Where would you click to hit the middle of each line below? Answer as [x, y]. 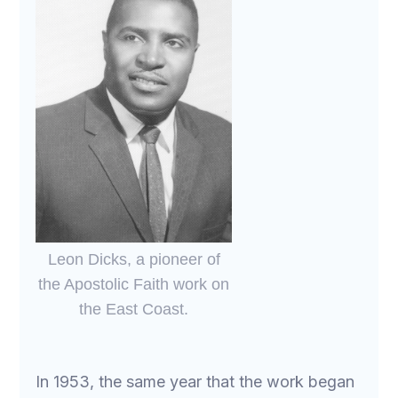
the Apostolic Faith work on [134, 284]
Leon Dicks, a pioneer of [134, 259]
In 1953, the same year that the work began [195, 381]
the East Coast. [134, 309]
